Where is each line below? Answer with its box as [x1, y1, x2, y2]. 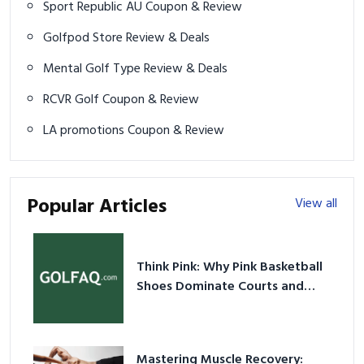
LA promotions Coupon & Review [128, 120, 224, 142]
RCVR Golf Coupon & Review [102, 89, 199, 111]
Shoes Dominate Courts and [136, 275, 305, 297]
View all [295, 193, 337, 215]
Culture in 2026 [136, 295, 228, 317]
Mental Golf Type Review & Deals [144, 58, 227, 80]
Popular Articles [27, 192, 167, 223]
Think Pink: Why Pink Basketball [136, 256, 323, 278]
